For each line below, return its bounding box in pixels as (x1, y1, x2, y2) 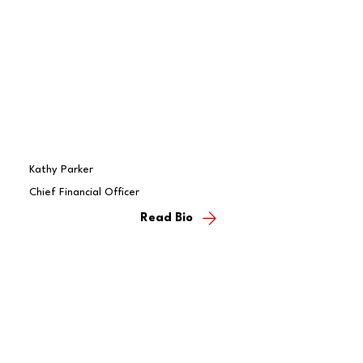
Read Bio (140, 212, 194, 225)
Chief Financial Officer (28, 186, 139, 198)
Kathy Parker (28, 164, 93, 175)
